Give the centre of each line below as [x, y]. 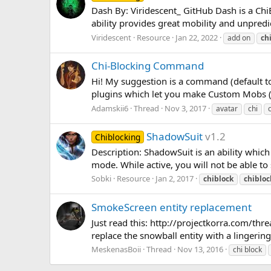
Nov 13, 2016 [200, 250]
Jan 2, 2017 [175, 179]
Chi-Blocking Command [148, 66]
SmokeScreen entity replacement [171, 207]
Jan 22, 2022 [197, 37]
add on [239, 38]
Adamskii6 [110, 108]
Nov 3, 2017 [185, 108]
